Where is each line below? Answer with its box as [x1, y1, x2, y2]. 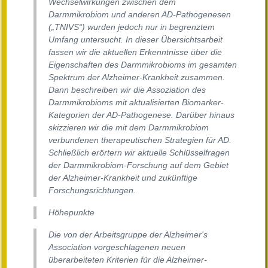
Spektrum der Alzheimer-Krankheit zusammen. [48, 72, 225, 83]
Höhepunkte [48, 208, 95, 218]
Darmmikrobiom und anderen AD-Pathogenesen [48, 10, 231, 20]
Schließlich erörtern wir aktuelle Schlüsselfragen [48, 148, 230, 158]
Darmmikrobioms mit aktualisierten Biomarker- [48, 98, 224, 108]
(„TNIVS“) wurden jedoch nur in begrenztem [48, 22, 215, 32]
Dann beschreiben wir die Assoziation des [48, 85, 206, 95]
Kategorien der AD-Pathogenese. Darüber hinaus [48, 110, 234, 120]
